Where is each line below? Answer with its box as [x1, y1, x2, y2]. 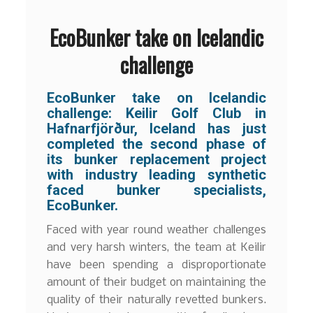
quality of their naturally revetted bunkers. [47, 294, 266, 307]
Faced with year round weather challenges [47, 224, 266, 237]
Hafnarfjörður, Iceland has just [47, 119, 266, 137]
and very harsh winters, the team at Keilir [47, 242, 266, 254]
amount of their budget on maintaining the [47, 277, 266, 289]
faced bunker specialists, [47, 181, 266, 198]
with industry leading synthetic [47, 166, 266, 183]
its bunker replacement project [47, 150, 266, 168]
